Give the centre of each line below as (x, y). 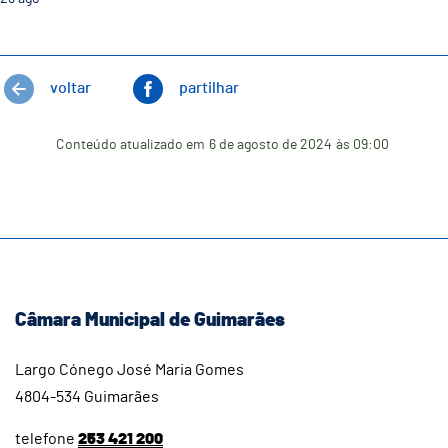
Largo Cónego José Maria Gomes (129, 370)
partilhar (209, 87)
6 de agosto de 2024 (270, 144)
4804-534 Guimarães (87, 397)
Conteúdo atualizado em (130, 144)
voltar (70, 87)
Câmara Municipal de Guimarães (150, 321)
